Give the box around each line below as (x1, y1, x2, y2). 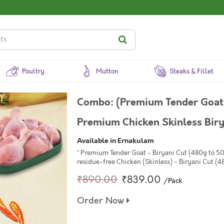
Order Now (77, 194, 126, 207)
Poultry (22, 67, 45, 76)
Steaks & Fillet (169, 67, 214, 76)
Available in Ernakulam (77, 135, 154, 145)
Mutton (95, 67, 118, 76)
